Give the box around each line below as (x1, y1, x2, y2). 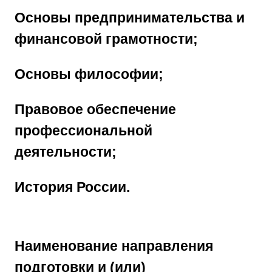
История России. (15, 179, 130, 195)
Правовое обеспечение (15, 101, 176, 118)
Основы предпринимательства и (15, 9, 245, 25)
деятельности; (15, 144, 117, 160)
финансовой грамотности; (15, 30, 198, 47)
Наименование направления (15, 237, 213, 254)
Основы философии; (15, 66, 163, 82)
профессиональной (15, 123, 152, 139)
